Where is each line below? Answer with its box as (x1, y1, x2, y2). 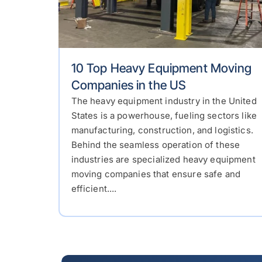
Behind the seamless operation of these (71, 139, 240, 151)
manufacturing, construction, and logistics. (71, 125, 253, 136)
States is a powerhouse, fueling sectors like (71, 110, 257, 122)
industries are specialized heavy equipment (71, 154, 256, 166)
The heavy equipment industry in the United (71, 95, 257, 107)
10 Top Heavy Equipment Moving (71, 61, 251, 76)
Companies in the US (71, 78, 187, 93)
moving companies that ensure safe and (71, 168, 241, 180)
